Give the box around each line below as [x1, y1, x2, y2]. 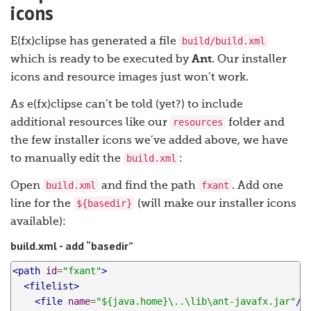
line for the [10, 199, 74, 210]
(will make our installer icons [135, 199, 296, 210]
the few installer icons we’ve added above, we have [10, 135, 288, 147]
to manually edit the [10, 153, 124, 165]
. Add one [232, 180, 283, 192]
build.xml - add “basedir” [10, 239, 133, 253]
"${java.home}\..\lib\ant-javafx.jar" [96, 296, 296, 308]
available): [10, 217, 66, 228]
